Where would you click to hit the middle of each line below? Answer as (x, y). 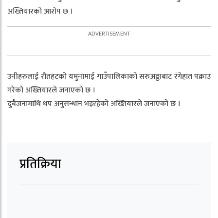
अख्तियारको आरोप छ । (40, 11)
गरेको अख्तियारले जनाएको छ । (51, 90)
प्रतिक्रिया (40, 164)
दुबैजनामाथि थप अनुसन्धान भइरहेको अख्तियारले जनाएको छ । (94, 104)
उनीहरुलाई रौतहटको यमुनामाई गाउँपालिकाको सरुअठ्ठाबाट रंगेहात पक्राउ (109, 77)
